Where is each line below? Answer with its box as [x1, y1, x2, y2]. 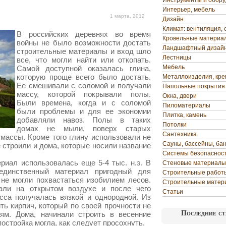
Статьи [162, 188, 183, 195]
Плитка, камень [162, 111, 206, 119]
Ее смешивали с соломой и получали [17, 81, 151, 90]
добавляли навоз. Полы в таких [17, 116, 151, 124]
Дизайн [162, 16, 184, 23]
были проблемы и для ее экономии [17, 107, 151, 116]
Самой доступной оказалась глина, [17, 64, 151, 73]
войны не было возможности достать [17, 38, 151, 47]
